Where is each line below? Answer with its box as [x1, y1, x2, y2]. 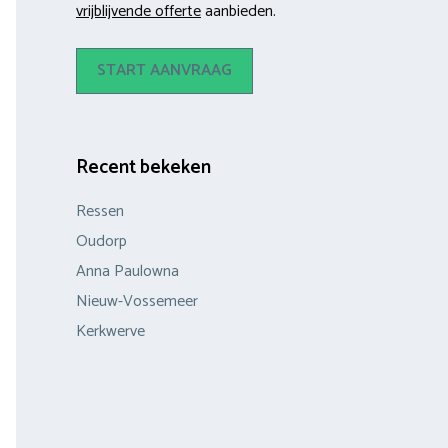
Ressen [76, 197, 124, 225]
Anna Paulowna [76, 257, 179, 285]
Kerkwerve [76, 317, 145, 345]
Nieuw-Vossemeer [76, 287, 198, 315]
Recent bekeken [76, 151, 211, 183]
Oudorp [76, 227, 127, 255]
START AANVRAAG [97, 56, 232, 84]
